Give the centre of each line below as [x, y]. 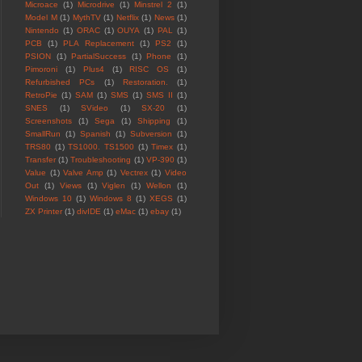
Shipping [154, 121]
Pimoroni [41, 69]
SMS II [160, 95]
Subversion [151, 134]
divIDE [89, 212]
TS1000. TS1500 [101, 147]
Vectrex [134, 173]
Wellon [159, 186]
